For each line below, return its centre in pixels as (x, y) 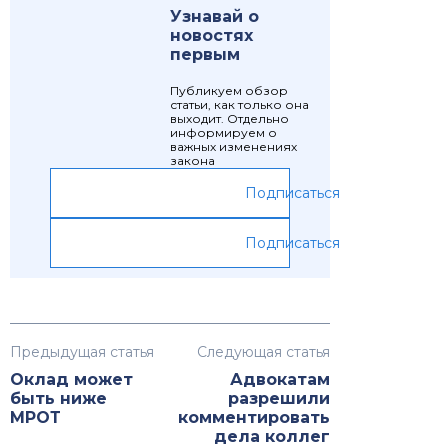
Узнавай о (214, 17)
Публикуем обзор (229, 91)
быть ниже (58, 399)
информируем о (223, 133)
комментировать (254, 418)
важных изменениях (233, 147)
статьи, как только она (239, 105)
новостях (211, 36)
